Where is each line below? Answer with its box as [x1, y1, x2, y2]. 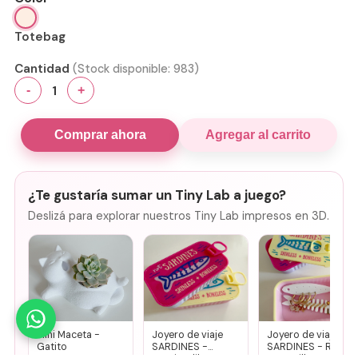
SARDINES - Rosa [267, 340, 349, 354]
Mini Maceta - [37, 328, 100, 342]
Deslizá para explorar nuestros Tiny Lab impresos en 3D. [28, 209, 329, 224]
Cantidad [14, 61, 70, 78]
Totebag [14, 29, 66, 46]
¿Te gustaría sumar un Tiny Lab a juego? [28, 186, 286, 205]
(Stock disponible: [73, 62, 173, 77]
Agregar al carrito [205, 128, 311, 142]
